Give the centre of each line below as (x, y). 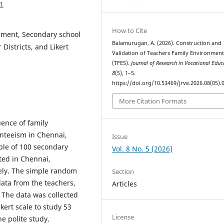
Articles (125, 183)
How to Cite (130, 30)
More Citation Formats (153, 101)
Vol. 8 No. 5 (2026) (142, 148)
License (123, 217)
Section (123, 171)
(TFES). (122, 63)
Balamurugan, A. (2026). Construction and (167, 43)
